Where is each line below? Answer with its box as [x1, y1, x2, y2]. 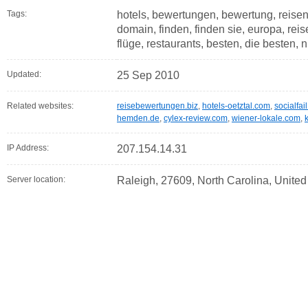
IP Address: [7, 143, 49, 153]
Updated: [7, 69, 41, 79]
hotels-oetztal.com [202, 101, 270, 111]
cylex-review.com [164, 113, 228, 123]
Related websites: [7, 101, 74, 111]
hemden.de [117, 113, 159, 123]
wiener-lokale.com [232, 113, 300, 123]
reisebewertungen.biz [117, 101, 198, 111]
